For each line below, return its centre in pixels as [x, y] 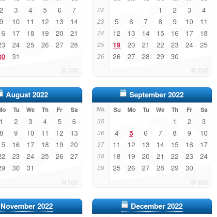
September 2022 [156, 94]
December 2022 [156, 206]
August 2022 [27, 94]
